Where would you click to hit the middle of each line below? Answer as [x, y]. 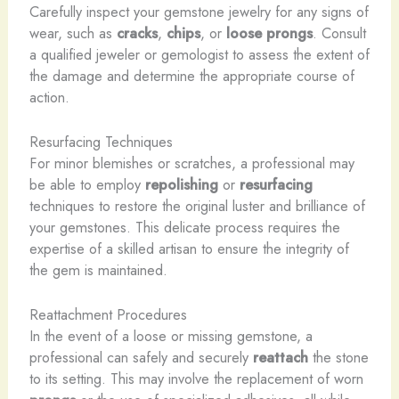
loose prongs [269, 33]
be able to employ [87, 184]
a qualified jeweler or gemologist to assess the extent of [199, 54]
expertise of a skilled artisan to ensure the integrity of [189, 248]
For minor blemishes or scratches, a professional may [191, 163]
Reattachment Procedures [108, 315]
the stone [338, 358]
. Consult [339, 33]
